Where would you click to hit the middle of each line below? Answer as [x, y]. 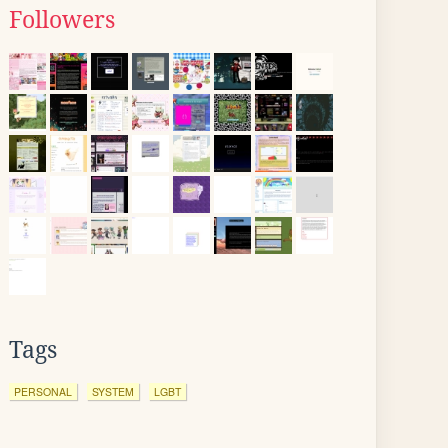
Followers [62, 20]
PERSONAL [43, 391]
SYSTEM [113, 391]
